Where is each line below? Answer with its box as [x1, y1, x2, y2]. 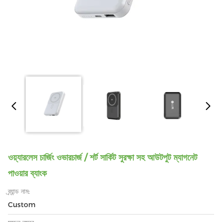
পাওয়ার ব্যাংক [8, 168, 47, 179]
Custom [8, 200, 36, 209]
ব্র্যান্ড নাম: [8, 187, 30, 196]
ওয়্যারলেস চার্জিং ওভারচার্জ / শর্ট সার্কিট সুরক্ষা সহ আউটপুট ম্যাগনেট [8, 152, 197, 163]
